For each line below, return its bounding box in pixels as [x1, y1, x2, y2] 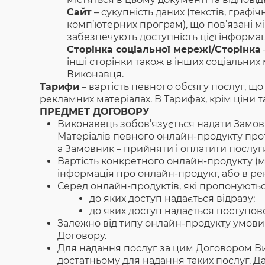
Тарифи [40, 81, 80, 92]
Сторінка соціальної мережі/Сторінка [67, 44, 261, 55]
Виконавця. [67, 69, 124, 80]
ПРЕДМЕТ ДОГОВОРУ [40, 106, 150, 117]
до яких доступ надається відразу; [89, 193, 256, 204]
